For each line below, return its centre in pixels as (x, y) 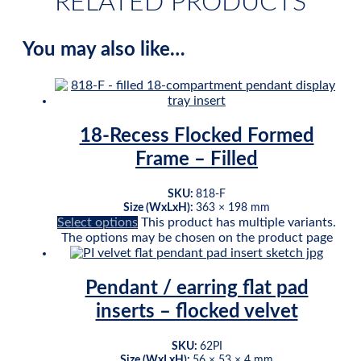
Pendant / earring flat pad (197, 288)
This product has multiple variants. (239, 223)
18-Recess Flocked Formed (197, 137)
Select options (98, 223)
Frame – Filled (197, 160)
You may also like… (104, 50)
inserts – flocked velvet (197, 311)
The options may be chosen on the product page (197, 238)
